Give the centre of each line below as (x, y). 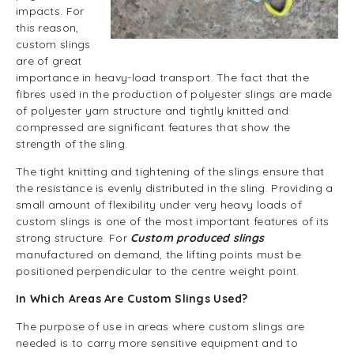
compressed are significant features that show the (153, 127)
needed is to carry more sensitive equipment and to (157, 343)
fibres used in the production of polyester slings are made (174, 94)
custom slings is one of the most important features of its (173, 221)
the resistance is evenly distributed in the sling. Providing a (175, 188)
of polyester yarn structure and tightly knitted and (153, 111)
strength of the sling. (72, 144)
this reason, (47, 28)
